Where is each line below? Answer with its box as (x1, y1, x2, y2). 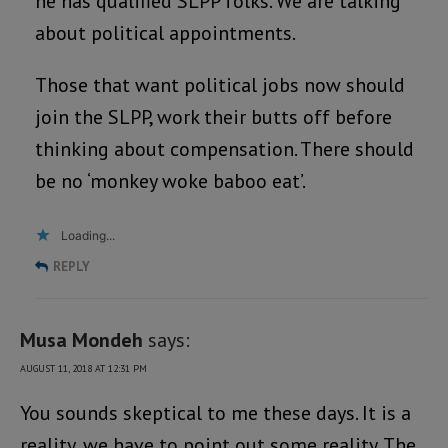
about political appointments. (35, 19, 296, 46)
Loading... (61, 227, 115, 243)
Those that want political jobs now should (35, 71, 405, 98)
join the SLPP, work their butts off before (35, 103, 392, 130)
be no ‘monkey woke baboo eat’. (35, 167, 306, 194)
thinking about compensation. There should (35, 135, 414, 162)
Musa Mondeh (20, 326, 143, 353)
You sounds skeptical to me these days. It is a (20, 399, 411, 426)
